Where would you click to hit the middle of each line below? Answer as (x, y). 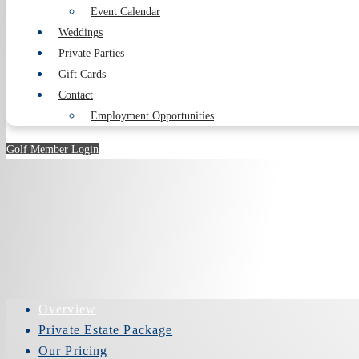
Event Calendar (125, 12)
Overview (67, 309)
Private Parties (91, 53)
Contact (76, 95)
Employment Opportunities (152, 116)
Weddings (81, 32)
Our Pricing (73, 351)
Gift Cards (82, 74)
